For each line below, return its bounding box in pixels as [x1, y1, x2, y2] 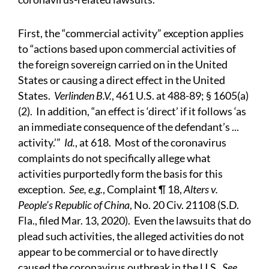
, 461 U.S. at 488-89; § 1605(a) [112, 89, 249, 103]
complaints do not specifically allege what [18, 151, 211, 165]
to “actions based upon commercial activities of [18, 42, 236, 56]
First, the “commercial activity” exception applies [18, 26, 244, 40]
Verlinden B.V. [54, 89, 112, 103]
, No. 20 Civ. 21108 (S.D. [130, 198, 239, 212]
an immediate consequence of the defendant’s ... [18, 120, 239, 134]
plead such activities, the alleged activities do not [18, 229, 244, 243]
